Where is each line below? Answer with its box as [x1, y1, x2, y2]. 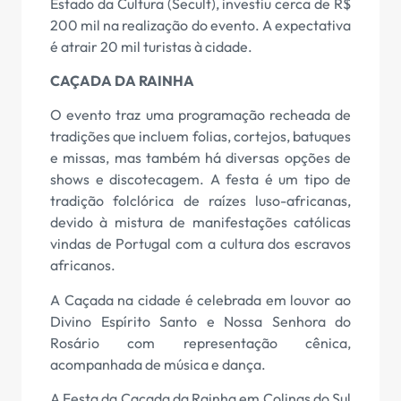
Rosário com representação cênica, [50, 333, 351, 352]
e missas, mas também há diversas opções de [50, 149, 351, 167]
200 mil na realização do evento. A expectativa [50, 15, 351, 34]
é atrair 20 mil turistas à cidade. [50, 37, 252, 55]
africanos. [50, 256, 118, 275]
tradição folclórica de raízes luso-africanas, [50, 192, 351, 210]
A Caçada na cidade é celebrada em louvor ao [50, 290, 351, 309]
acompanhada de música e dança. [50, 354, 266, 373]
